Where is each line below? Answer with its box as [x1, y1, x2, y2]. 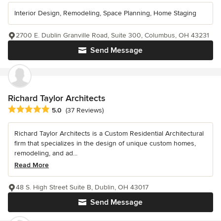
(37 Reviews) [66, 106, 104, 115]
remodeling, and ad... [14, 148, 77, 157]
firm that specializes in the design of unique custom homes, [14, 139, 196, 147]
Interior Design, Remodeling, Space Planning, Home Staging [14, 8, 196, 17]
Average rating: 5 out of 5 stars [7, 104, 113, 114]
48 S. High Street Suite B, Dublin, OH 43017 [16, 183, 148, 191]
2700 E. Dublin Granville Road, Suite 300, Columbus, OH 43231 [16, 31, 209, 39]
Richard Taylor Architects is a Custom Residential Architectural [14, 129, 204, 138]
